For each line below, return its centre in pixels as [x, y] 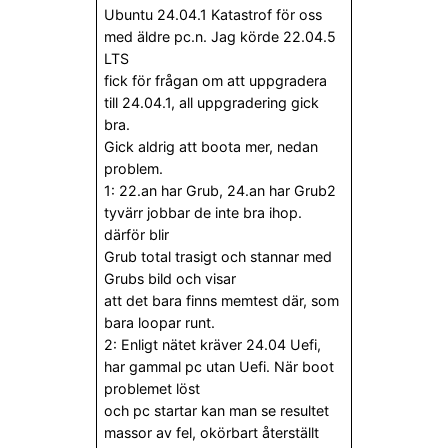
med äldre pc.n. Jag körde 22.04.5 [220, 37]
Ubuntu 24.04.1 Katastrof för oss [213, 15]
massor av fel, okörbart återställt [212, 433]
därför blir [137, 235]
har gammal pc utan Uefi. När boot [219, 367]
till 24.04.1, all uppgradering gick [212, 103]
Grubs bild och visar [170, 279]
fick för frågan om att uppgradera [216, 81]
